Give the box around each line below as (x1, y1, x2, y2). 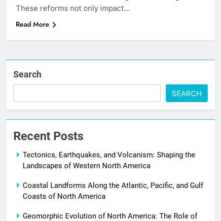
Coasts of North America (23, 192, 106, 201)
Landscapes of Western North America (23, 161, 150, 171)
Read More (16, 19, 49, 30)
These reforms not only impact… (16, 3, 130, 13)
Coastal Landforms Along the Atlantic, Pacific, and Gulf (23, 181, 203, 190)
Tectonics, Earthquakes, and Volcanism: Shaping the (23, 150, 195, 160)
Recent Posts (13, 129, 83, 144)
